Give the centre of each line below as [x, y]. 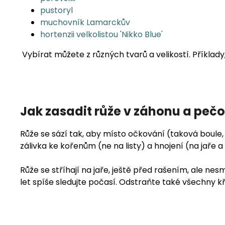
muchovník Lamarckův [85, 23]
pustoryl [57, 11]
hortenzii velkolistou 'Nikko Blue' [101, 35]
